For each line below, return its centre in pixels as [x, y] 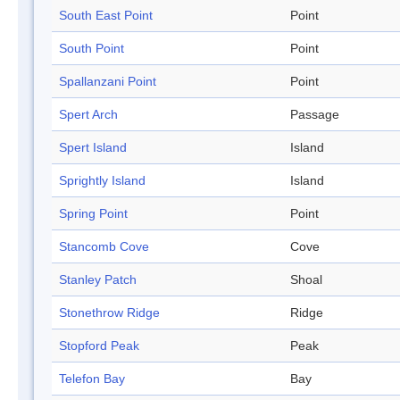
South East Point [106, 16]
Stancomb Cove [104, 247]
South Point [92, 49]
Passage [315, 115]
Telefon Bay [92, 379]
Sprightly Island [102, 181]
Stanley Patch [98, 280]
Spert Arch [88, 115]
